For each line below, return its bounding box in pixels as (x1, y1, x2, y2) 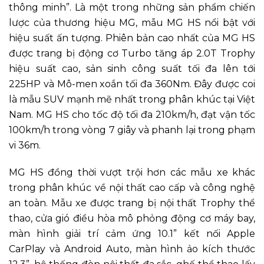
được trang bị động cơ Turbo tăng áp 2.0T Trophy (9, 47, 255, 59)
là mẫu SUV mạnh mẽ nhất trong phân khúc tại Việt (9, 93, 255, 105)
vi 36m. (9, 139, 41, 151)
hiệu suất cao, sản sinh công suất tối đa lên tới (9, 62, 255, 74)
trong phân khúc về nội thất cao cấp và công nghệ (9, 181, 255, 193)
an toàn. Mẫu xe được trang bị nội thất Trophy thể (9, 197, 255, 209)
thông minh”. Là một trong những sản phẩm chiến (9, 1, 255, 13)
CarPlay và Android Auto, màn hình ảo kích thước (9, 243, 255, 255)
